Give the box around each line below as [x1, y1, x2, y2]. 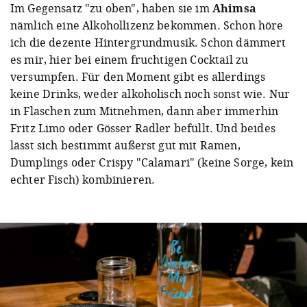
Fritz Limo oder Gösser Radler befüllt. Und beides [10, 120, 275, 136]
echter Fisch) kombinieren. [10, 171, 156, 187]
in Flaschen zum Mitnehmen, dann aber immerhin [10, 103, 279, 119]
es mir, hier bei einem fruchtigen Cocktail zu [10, 51, 249, 67]
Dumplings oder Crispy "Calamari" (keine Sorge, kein [10, 154, 294, 170]
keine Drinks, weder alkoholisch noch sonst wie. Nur [10, 86, 291, 101]
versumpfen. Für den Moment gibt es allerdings [10, 69, 266, 84]
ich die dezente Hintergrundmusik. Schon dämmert [10, 34, 286, 50]
